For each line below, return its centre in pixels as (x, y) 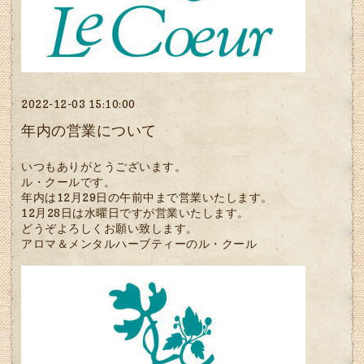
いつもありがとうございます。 (104, 167)
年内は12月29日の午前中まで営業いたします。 (147, 197)
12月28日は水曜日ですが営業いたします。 (135, 213)
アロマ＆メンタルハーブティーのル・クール (139, 244)
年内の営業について (89, 131)
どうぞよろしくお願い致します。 (110, 228)
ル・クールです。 (69, 182)
